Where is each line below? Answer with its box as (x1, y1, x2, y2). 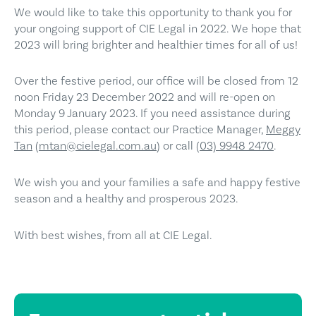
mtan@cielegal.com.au (39, 139, 157, 154)
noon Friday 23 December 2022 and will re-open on (14, 90, 275, 105)
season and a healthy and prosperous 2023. (14, 192, 238, 207)
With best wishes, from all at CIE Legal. (14, 228, 212, 243)
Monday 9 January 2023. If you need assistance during (14, 107, 291, 121)
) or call (157, 139, 196, 154)
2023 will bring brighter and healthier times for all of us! (14, 37, 298, 52)
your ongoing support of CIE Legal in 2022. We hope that (14, 21, 301, 36)
